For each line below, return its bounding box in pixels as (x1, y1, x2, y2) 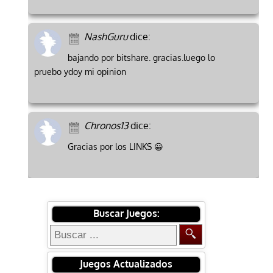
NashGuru (83, 30, 128, 43)
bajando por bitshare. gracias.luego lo (67, 52, 215, 63)
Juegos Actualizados (80, 258, 173, 271)
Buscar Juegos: (93, 207, 160, 220)
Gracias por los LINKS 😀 (67, 141, 163, 152)
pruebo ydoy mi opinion (34, 66, 126, 77)
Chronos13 (83, 119, 129, 132)
